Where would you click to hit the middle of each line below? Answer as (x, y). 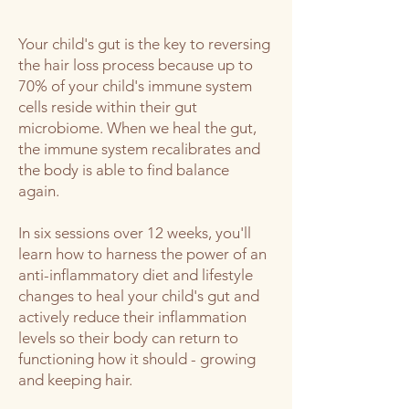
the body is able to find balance (124, 170)
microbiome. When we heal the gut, (137, 128)
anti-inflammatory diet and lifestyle (136, 275)
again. (41, 191)
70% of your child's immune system (135, 86)
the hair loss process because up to (136, 65)
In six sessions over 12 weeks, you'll (135, 233)
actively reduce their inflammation (132, 317)
